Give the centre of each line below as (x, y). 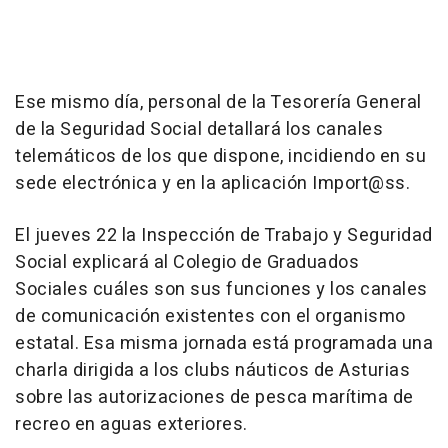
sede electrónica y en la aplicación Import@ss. (212, 183)
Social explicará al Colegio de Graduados (187, 262)
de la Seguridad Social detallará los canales (199, 129)
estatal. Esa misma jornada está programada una (224, 343)
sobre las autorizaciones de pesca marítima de (214, 397)
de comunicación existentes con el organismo (210, 316)
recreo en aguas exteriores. (131, 424)
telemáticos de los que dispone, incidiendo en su (220, 156)
